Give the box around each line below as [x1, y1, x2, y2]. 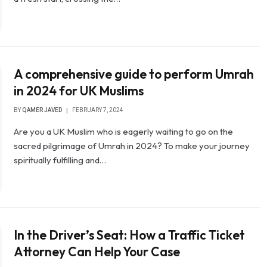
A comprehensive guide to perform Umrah [14, 66, 254, 82]
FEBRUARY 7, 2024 [72, 106, 124, 113]
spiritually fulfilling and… [14, 154, 107, 166]
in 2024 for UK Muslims [14, 82, 144, 98]
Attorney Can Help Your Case [14, 244, 181, 260]
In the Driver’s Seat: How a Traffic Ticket [14, 227, 246, 243]
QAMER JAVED [22, 106, 63, 113]
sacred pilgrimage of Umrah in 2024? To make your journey [14, 139, 250, 151]
